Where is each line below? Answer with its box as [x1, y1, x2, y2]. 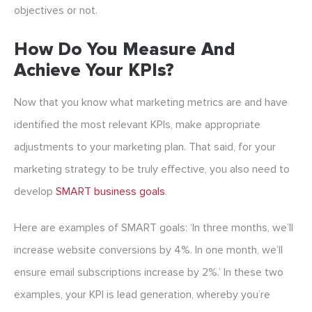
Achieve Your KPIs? [14, 59, 174, 82]
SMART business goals [56, 185, 165, 199]
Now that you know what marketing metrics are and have [14, 95, 288, 110]
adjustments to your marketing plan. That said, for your [14, 140, 276, 155]
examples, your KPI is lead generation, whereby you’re [14, 288, 270, 302]
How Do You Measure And [14, 38, 235, 61]
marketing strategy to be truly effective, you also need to [14, 162, 290, 177]
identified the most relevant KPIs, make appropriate [14, 118, 260, 132]
